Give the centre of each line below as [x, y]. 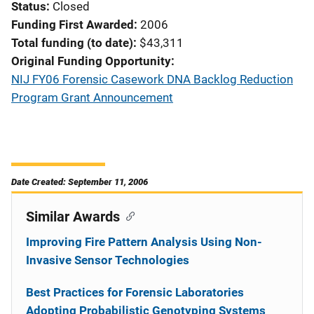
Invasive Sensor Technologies [108, 260]
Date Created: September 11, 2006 [80, 182]
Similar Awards [73, 217]
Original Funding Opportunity [91, 61]
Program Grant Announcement [92, 97]
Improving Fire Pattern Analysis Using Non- [144, 242]
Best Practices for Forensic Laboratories [135, 292]
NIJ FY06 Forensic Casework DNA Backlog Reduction [152, 79]
